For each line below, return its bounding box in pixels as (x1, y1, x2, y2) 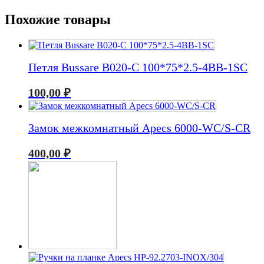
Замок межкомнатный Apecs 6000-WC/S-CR (28, 121, 250, 135)
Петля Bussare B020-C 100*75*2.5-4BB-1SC (28, 61, 247, 74)
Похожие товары (5, 11, 111, 27)
